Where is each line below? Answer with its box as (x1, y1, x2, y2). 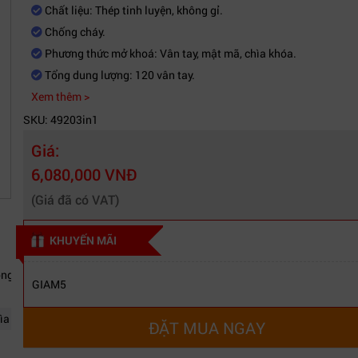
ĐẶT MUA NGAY (149, 317, 265, 338)
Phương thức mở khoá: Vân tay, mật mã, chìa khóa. (42, 46, 296, 61)
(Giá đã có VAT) (31, 191, 119, 208)
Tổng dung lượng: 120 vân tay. (42, 67, 195, 82)
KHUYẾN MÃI (50, 233, 117, 248)
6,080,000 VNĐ (31, 164, 137, 185)
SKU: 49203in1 (23, 112, 98, 127)
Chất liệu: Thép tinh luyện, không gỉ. (42, 2, 223, 18)
